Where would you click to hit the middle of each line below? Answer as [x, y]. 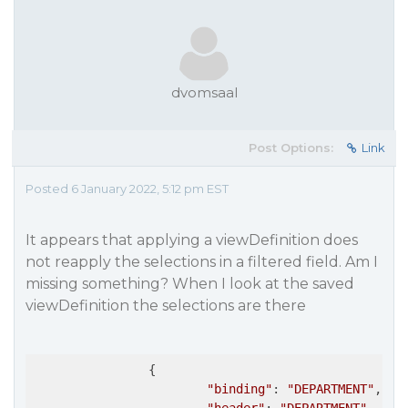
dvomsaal [204, 92]
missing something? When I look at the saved [190, 284]
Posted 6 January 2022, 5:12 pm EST [127, 189]
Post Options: [291, 148]
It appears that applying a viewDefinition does [192, 240]
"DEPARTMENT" [331, 389]
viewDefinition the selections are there [166, 306]
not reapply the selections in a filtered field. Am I [202, 262]
